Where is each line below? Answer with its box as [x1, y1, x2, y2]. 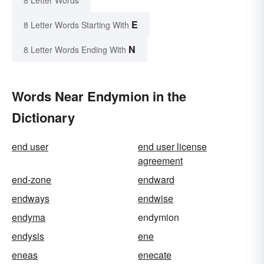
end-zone [12, 173, 51, 187]
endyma [12, 210, 45, 225]
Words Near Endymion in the [12, 87, 186, 106]
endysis [12, 229, 44, 243]
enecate [138, 248, 171, 262]
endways [12, 192, 49, 206]
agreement [138, 154, 183, 168]
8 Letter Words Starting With [24, 19, 129, 31]
